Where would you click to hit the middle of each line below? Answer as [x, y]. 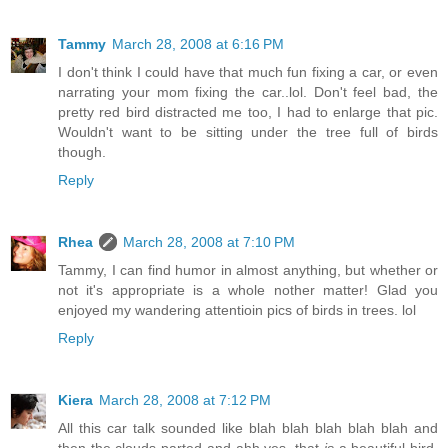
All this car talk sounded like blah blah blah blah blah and [248, 428]
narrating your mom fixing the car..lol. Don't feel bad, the [248, 92]
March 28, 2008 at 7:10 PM [209, 242]
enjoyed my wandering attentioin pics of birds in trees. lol [237, 310]
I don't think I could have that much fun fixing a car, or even [248, 72]
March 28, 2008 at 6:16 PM [198, 44]
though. [82, 152]
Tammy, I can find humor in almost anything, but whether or [248, 270]
